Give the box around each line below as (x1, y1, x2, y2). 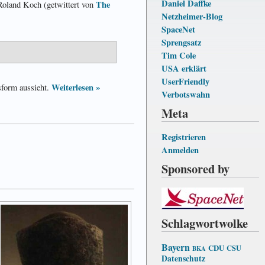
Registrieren (161, 130, 206, 143)
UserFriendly (161, 75, 209, 88)
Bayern (161, 240, 190, 254)
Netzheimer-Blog (161, 9, 222, 22)
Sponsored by (161, 159, 230, 177)
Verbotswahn (161, 88, 210, 101)
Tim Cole (161, 49, 196, 62)
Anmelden (161, 143, 199, 156)
